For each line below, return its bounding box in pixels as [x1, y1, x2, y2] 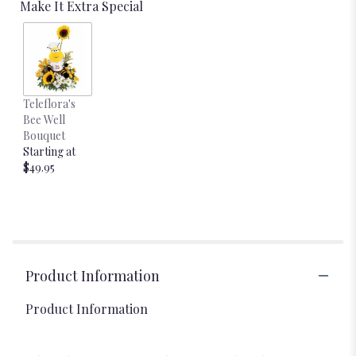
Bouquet [23, 127, 65, 143]
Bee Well [23, 111, 65, 127]
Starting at [23, 143, 75, 159]
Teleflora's [23, 95, 75, 111]
